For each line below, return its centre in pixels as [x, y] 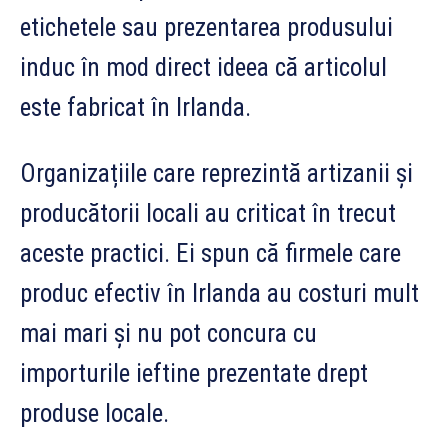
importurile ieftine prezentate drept [194, 373]
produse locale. [94, 413]
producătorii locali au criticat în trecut [208, 213]
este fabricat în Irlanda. [135, 107]
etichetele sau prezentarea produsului [206, 27]
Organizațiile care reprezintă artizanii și [216, 173]
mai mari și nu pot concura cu [168, 333]
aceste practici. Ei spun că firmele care [210, 253]
